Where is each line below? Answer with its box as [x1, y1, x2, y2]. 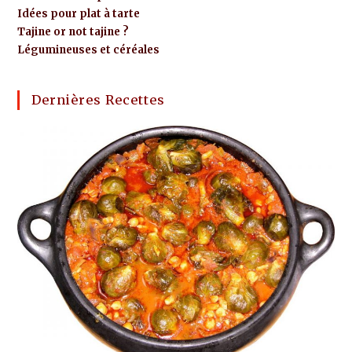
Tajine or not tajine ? [17, 25, 130, 38]
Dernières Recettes [31, 92, 166, 108]
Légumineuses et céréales [17, 43, 160, 57]
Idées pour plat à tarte [17, 7, 141, 20]
